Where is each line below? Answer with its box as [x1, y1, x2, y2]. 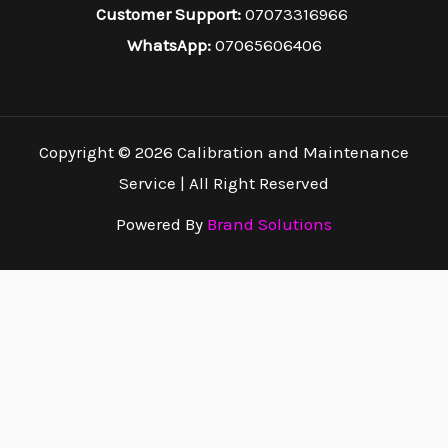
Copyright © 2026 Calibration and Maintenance [39, 141, 409, 162]
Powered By [116, 213, 207, 234]
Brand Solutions [207, 213, 332, 234]
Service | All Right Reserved [119, 172, 329, 193]
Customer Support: [96, 3, 245, 24]
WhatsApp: [126, 34, 215, 55]
